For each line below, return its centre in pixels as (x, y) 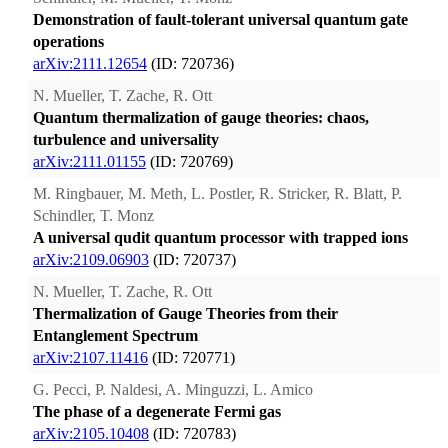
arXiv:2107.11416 (90, 358)
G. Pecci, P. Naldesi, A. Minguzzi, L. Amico (173, 390)
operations (68, 42)
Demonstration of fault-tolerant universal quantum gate (220, 20)
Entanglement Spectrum (115, 336)
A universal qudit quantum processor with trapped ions (220, 238)
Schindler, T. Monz (93, 216)
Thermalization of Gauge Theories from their (185, 314)
